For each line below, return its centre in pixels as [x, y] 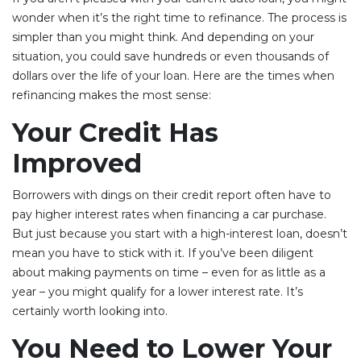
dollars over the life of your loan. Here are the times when [173, 75]
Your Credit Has [115, 132]
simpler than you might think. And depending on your [163, 37]
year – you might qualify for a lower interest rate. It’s [158, 291]
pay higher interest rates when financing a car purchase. [169, 214]
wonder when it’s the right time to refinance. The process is [179, 17]
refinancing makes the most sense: [112, 95]
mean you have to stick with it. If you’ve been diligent [163, 253]
